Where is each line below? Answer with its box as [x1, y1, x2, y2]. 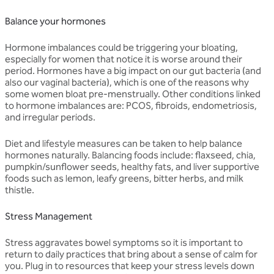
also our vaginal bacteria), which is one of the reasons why [5, 76, 249, 88]
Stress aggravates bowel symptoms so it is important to [5, 236, 243, 248]
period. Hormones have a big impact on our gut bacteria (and [5, 64, 261, 76]
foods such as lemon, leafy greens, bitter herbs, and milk [5, 172, 243, 184]
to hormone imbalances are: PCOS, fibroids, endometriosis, [5, 99, 257, 111]
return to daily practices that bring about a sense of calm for [5, 248, 257, 260]
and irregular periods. [5, 111, 95, 123]
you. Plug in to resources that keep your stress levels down [5, 259, 254, 272]
